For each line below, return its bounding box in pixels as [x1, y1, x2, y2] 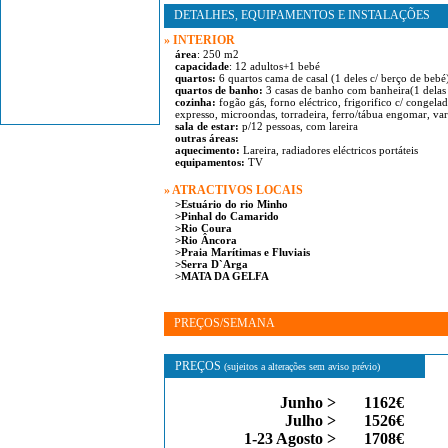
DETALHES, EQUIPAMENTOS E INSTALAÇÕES [174, 8, 430, 22]
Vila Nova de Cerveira [23, 8, 132, 20]
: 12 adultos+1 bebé [229, 60, 320, 72]
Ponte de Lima [42, 62, 113, 74]
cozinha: [175, 96, 216, 108]
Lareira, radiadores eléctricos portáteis [240, 144, 418, 156]
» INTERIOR [164, 33, 235, 47]
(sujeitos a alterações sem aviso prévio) [224, 361, 380, 372]
